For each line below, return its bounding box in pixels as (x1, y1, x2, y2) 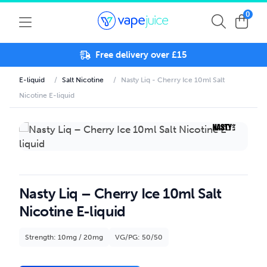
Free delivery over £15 (95, 49, 188, 60)
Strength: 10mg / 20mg (25, 233, 103, 241)
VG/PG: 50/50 (115, 233, 163, 241)
